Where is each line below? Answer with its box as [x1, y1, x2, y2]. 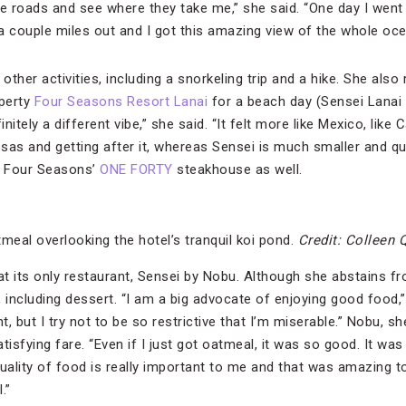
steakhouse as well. [172, 161, 303, 179]
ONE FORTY [100, 161, 173, 179]
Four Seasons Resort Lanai [34, 93, 208, 111]
